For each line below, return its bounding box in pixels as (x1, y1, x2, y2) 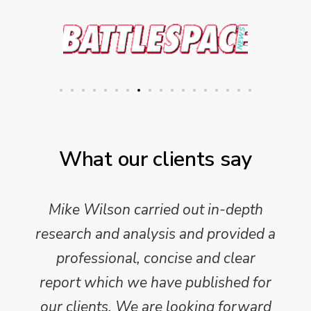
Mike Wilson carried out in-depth (48, 199, 263, 219)
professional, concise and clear (56, 248, 255, 268)
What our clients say (59, 144, 252, 174)
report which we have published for (40, 272, 271, 292)
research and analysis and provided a (35, 224, 276, 244)
